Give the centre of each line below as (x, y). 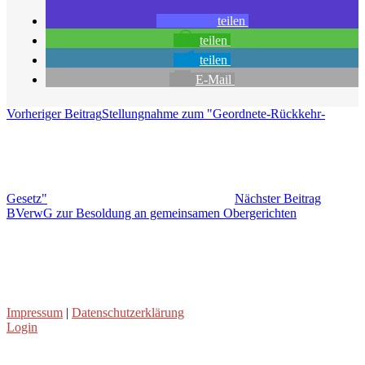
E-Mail (213, 79)
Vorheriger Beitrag (54, 113)
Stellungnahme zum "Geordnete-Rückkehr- (213, 113)
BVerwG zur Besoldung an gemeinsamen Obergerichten (152, 213)
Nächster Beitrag (278, 198)
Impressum (35, 312)
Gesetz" (27, 198)
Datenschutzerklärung (128, 312)
